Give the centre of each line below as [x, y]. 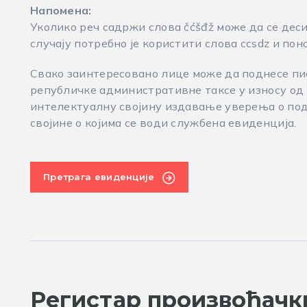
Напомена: [61, 10]
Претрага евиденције [99, 177]
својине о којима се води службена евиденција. [163, 123]
